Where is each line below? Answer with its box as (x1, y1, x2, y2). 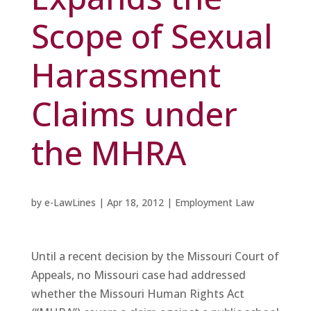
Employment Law (174, 196, 254, 209)
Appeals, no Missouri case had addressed (31, 267, 246, 283)
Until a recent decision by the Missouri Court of (31, 249, 279, 264)
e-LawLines (44, 196, 96, 209)
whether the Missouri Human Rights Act (31, 286, 244, 301)
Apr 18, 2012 (106, 196, 164, 209)
